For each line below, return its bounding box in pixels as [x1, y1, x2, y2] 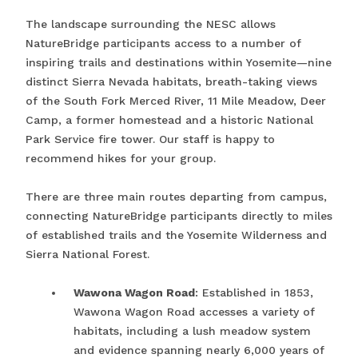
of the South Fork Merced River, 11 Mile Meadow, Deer [26, 94, 326, 108]
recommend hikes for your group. [26, 152, 216, 165]
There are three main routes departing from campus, [26, 190, 327, 204]
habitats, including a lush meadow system [74, 324, 311, 338]
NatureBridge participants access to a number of [26, 37, 301, 50]
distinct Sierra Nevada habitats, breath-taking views [26, 75, 317, 89]
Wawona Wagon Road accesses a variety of [74, 305, 315, 319]
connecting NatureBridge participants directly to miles [26, 209, 332, 223]
